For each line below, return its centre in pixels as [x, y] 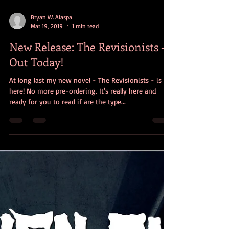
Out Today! [37, 82]
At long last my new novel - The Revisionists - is [85, 100]
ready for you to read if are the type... [67, 122]
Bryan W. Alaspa [51, 37]
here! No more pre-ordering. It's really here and [83, 111]
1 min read [85, 46]
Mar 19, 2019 [47, 46]
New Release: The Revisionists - [87, 67]
